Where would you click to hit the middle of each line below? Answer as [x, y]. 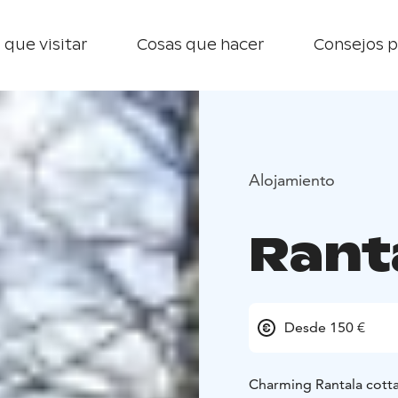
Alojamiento [292, 179]
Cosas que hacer [200, 45]
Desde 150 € [325, 328]
